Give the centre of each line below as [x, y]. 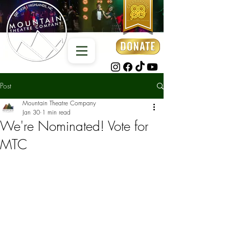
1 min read [56, 112]
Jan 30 [31, 112]
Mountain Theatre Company [59, 103]
